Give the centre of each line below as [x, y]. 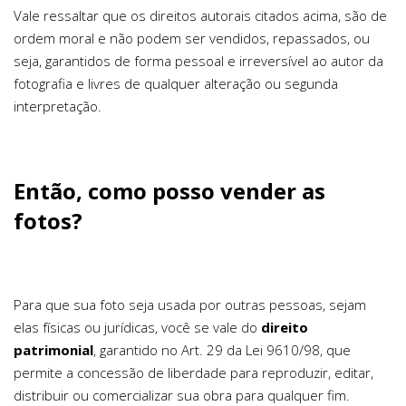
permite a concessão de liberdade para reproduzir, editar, [193, 373]
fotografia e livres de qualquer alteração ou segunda [176, 84]
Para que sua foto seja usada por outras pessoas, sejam [190, 305]
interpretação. [58, 106]
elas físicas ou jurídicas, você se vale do [137, 328]
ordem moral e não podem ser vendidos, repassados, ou [192, 39]
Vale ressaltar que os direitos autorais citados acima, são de [200, 16]
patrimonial [53, 350]
